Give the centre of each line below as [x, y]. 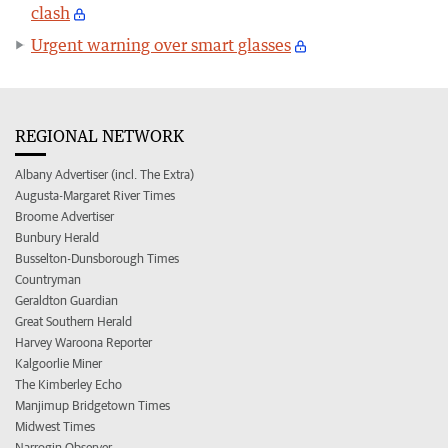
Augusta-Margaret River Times [95, 195]
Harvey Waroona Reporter [83, 342]
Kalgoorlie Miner [58, 363]
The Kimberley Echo [68, 384]
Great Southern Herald [73, 321]
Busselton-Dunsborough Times [97, 258]
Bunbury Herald [57, 237]
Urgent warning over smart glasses [161, 44]
